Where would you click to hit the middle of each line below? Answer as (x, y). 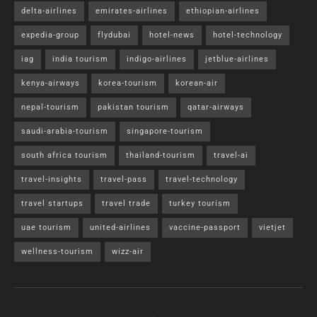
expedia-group (50, 35)
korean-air (197, 83)
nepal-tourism (50, 108)
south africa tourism (64, 156)
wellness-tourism (57, 252)
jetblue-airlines (237, 59)
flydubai (114, 35)
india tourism (80, 59)
